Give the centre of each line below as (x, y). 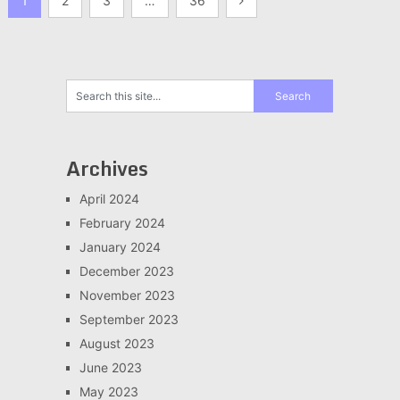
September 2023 (129, 319)
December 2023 (126, 271)
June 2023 (110, 367)
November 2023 (127, 295)
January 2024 (120, 247)
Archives (107, 168)
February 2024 (122, 223)
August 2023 (117, 343)
